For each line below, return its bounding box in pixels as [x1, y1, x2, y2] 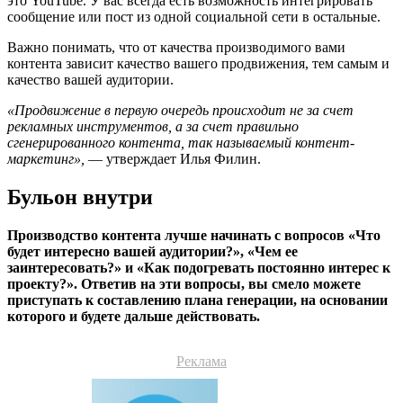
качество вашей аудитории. [7, 72, 174, 88]
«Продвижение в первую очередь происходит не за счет [7, 103, 354, 119]
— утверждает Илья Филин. [85, 151, 261, 167]
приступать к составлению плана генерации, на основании [7, 291, 388, 308]
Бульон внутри [7, 184, 153, 209]
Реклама [176, 353, 227, 369]
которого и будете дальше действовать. [7, 308, 260, 324]
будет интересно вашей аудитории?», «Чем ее [7, 243, 298, 259]
